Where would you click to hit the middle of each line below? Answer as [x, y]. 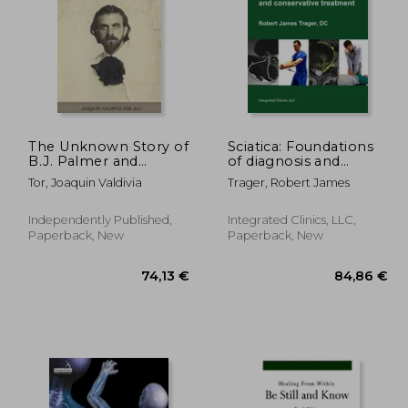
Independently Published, [101, 219]
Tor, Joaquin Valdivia [86, 182]
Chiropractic [71, 175]
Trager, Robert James [288, 182]
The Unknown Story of [109, 146]
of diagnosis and [284, 161]
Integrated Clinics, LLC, [291, 219]
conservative [272, 175]
